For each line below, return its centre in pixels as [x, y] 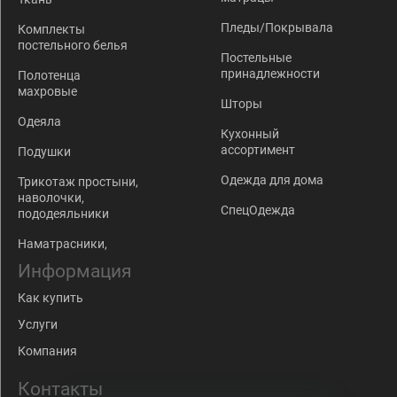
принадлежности [270, 73]
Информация [75, 271]
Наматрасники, [62, 243]
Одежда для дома [272, 179]
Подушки [44, 151]
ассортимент [258, 149]
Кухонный [250, 133]
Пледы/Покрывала [277, 27]
